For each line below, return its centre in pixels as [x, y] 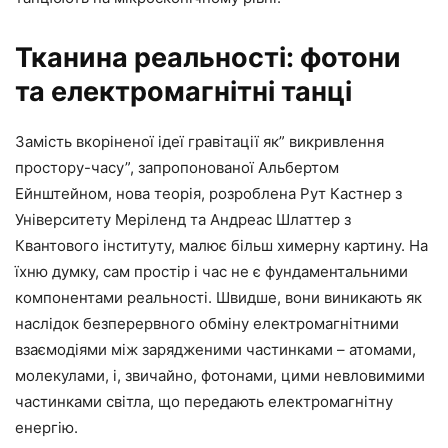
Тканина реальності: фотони [208, 57]
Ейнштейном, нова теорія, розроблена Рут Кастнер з [208, 193]
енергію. [46, 427]
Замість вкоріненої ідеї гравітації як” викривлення [199, 141]
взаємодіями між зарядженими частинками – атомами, [215, 349]
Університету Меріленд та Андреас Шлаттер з [183, 219]
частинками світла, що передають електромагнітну [204, 401]
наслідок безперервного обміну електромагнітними [207, 323]
